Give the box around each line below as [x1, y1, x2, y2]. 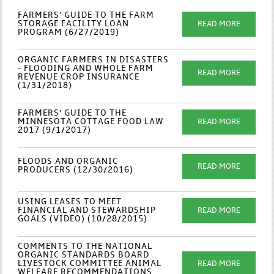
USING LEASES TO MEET [18, 198, 122, 207]
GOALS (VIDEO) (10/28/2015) [18, 215, 148, 224]
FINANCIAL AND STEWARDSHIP [18, 206, 157, 215]
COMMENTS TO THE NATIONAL [18, 242, 153, 251]
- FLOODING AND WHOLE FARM [18, 64, 154, 73]
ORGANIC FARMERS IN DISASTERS [18, 56, 169, 65]
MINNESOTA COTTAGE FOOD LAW [18, 117, 165, 127]
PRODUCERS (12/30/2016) [18, 166, 134, 175]
